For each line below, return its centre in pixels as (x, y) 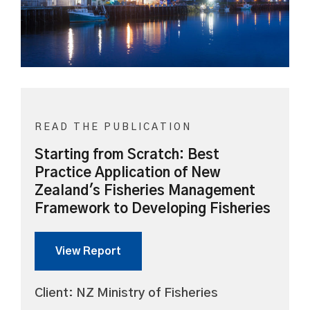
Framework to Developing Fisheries (153, 209)
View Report (88, 251)
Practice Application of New (128, 173)
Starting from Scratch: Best (127, 155)
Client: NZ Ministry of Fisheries (126, 293)
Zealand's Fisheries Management (145, 191)
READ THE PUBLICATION (113, 127)
